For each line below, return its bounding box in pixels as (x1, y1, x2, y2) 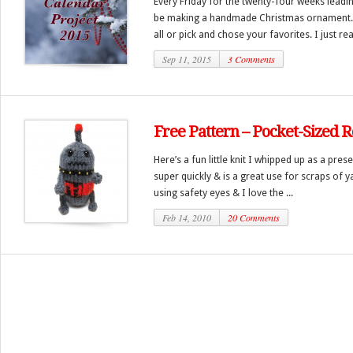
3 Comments (228, 53, 275, 65)
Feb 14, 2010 (162, 211, 211, 224)
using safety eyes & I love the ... (154, 187, 293, 199)
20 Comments (228, 211, 280, 224)
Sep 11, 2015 (162, 53, 211, 65)
